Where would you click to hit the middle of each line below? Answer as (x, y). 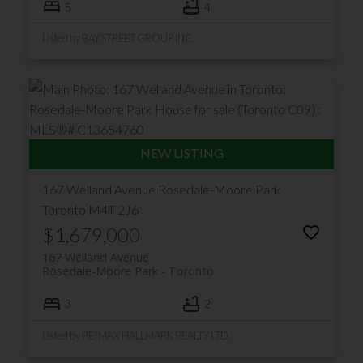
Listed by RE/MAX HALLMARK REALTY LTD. (136, 335)
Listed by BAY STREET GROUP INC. (118, 38)
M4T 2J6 (113, 210)
